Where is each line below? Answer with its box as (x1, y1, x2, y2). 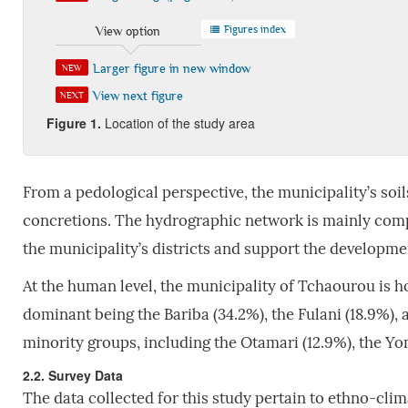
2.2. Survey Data (22, 365, 123, 384)
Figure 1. (46, 113, 101, 132)
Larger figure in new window (92, 60, 250, 76)
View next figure (92, 87, 183, 103)
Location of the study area (100, 113, 255, 132)
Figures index (220, 22, 286, 36)
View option (96, 23, 161, 38)
